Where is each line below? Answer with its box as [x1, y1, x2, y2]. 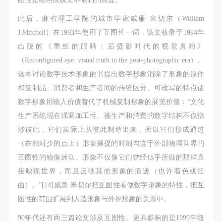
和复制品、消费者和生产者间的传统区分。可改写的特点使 [17, 84, 205, 92]
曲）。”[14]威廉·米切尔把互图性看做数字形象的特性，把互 [17, 181, 205, 189]
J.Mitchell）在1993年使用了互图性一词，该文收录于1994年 [17, 28, 205, 37]
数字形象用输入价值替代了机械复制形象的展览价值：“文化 [17, 98, 205, 106]
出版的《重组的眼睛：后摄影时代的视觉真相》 [17, 42, 205, 51]
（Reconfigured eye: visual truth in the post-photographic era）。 [17, 56, 205, 64]
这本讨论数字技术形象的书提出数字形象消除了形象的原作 [17, 70, 205, 78]
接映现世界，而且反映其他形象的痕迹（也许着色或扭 [17, 167, 205, 175]
